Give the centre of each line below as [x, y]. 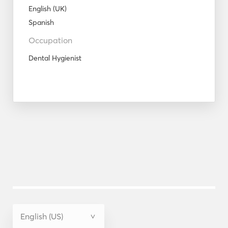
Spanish [41, 23]
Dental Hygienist [55, 58]
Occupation [50, 40]
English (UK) [48, 9]
